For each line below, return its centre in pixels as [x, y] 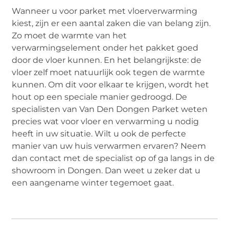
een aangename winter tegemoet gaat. [93, 183]
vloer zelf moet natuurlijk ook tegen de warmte [109, 73]
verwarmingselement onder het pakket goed [105, 48]
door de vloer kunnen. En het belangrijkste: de [107, 60]
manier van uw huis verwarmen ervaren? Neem [109, 146]
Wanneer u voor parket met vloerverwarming [105, 11]
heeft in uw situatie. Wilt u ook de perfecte [99, 134]
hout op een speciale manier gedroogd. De [100, 97]
